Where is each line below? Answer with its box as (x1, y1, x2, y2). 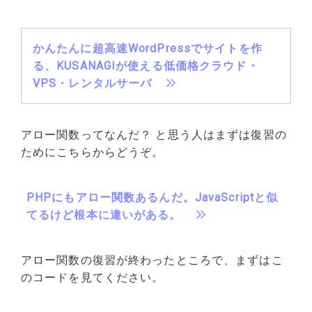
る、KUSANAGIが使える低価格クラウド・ (33, 59, 259, 73)
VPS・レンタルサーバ (33, 77, 153, 91)
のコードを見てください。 (21, 271, 164, 285)
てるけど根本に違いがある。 (26, 208, 182, 222)
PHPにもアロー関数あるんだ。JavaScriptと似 (26, 191, 279, 205)
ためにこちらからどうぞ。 (21, 146, 164, 159)
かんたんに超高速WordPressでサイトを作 (33, 42, 263, 56)
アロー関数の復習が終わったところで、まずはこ (21, 253, 283, 267)
